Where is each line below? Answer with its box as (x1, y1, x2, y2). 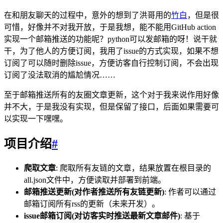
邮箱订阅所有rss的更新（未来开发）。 (24, 199, 160, 208)
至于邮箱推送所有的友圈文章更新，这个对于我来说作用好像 (4, 90, 219, 99)
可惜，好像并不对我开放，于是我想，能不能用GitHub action (4, 22, 216, 31)
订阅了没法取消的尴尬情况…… (4, 70, 115, 79)
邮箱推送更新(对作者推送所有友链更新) (24, 187, 164, 196)
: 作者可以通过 (164, 187, 216, 196)
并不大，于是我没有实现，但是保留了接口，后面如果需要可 (4, 102, 219, 111)
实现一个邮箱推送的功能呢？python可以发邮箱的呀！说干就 (4, 34, 217, 43)
